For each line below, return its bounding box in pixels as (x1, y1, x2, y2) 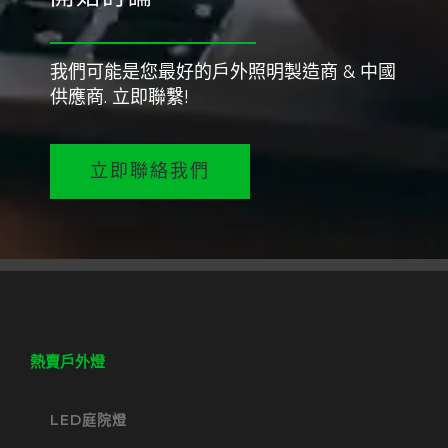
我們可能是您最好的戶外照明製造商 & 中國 (49, 60, 396, 82)
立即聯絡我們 (89, 159, 210, 182)
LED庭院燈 (50, 410, 127, 429)
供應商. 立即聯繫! (49, 85, 189, 107)
